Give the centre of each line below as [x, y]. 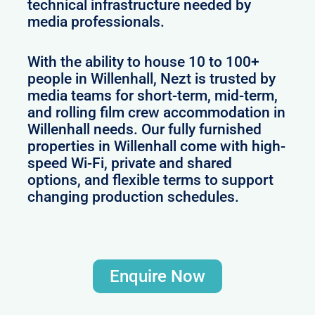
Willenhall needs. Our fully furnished [145, 130]
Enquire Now [157, 276]
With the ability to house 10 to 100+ [144, 62]
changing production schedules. [134, 197]
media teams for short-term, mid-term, [153, 96]
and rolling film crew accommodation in [157, 113]
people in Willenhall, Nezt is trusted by [152, 79]
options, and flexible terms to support [151, 180]
